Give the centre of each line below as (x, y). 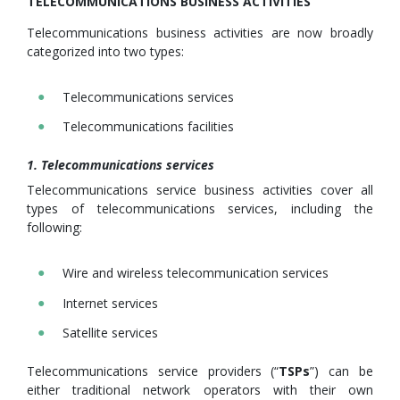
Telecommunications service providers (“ (153, 371)
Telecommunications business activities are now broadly (200, 33)
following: (54, 228)
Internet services (110, 303)
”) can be (342, 371)
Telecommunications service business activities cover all (200, 190)
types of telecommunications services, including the (200, 209)
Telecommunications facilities (148, 127)
